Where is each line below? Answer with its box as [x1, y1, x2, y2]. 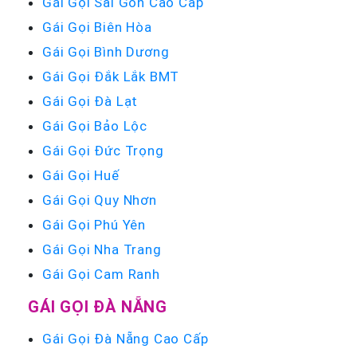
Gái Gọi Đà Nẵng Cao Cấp [42, 329, 209, 347]
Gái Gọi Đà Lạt [42, 92, 139, 110]
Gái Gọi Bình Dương [42, 42, 170, 61]
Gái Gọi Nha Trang [42, 240, 162, 258]
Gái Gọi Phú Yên [42, 215, 146, 233]
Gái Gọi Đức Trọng [42, 141, 164, 159]
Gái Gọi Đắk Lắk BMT [42, 67, 180, 85]
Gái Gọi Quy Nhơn [42, 190, 157, 209]
